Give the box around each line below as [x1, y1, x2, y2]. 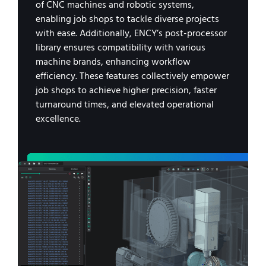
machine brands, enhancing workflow [36, 55, 191, 68]
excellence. [36, 112, 81, 125]
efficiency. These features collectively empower [36, 69, 229, 83]
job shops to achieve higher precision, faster [36, 84, 217, 97]
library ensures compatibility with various [36, 41, 205, 54]
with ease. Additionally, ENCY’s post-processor [36, 27, 227, 40]
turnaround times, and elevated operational [36, 98, 214, 111]
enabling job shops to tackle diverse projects [36, 12, 219, 26]
